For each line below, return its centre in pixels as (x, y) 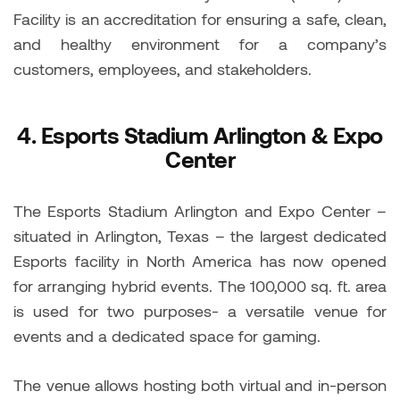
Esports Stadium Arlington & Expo (212, 134)
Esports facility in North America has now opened (200, 260)
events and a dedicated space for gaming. (171, 335)
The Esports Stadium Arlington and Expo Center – (200, 210)
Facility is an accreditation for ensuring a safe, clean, (200, 18)
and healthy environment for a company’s (200, 43)
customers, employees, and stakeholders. (167, 68)
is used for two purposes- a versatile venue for (200, 310)
